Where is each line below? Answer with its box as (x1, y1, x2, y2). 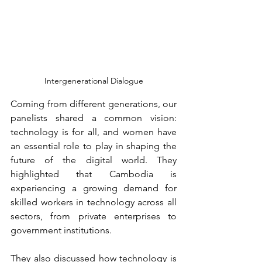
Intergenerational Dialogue (44, 75, 143, 87)
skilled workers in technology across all (11, 196, 177, 208)
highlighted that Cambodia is (11, 168, 177, 180)
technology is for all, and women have (11, 126, 177, 138)
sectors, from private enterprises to (11, 211, 177, 222)
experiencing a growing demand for (11, 182, 177, 194)
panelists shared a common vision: (11, 112, 177, 124)
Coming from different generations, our (11, 98, 177, 110)
